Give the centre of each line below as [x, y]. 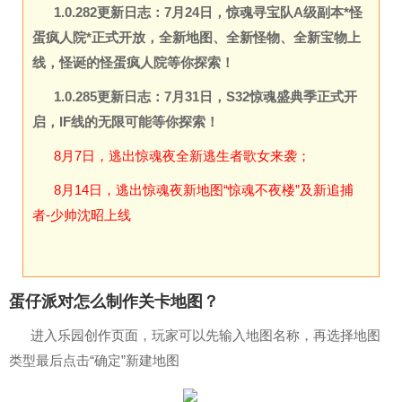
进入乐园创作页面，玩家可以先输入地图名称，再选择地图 [205, 335]
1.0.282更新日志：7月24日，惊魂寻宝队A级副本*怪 [208, 12]
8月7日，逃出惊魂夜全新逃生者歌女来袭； [182, 155]
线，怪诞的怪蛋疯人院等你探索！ [133, 62]
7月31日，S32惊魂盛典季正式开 [261, 96]
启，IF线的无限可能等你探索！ [126, 121]
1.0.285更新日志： [109, 96]
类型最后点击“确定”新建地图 [94, 360]
